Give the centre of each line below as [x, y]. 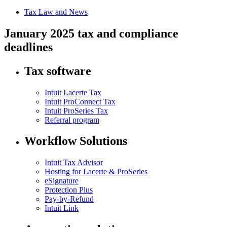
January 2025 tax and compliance [91, 33]
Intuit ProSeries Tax [76, 110]
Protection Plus [69, 190]
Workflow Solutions [76, 141]
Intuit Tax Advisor [74, 163]
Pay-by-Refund [69, 199]
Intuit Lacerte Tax [73, 92]
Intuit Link [62, 208]
